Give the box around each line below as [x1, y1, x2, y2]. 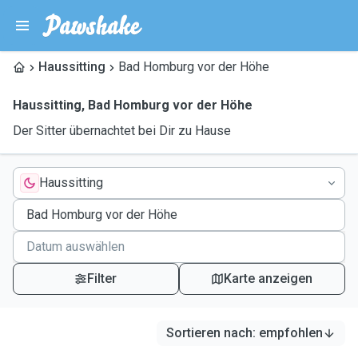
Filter [87, 271, 117, 286]
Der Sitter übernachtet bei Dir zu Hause [13, 123, 231, 138]
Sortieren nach [166, 325, 253, 340]
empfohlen [259, 325, 323, 340]
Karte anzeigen [224, 271, 313, 286]
